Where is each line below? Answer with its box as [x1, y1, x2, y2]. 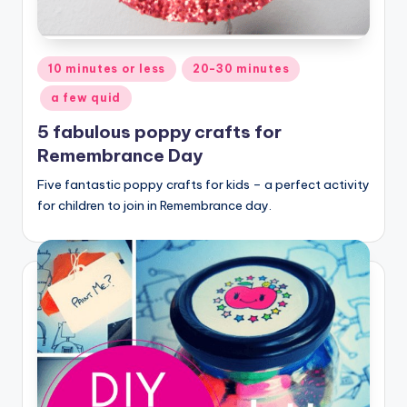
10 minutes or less [48, 61, 165, 75]
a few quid [51, 90, 122, 104]
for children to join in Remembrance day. [37, 197, 272, 214]
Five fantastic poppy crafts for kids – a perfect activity [37, 176, 370, 194]
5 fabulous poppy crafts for [37, 121, 282, 144]
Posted [36, 58, 78, 74]
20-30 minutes [192, 61, 290, 75]
